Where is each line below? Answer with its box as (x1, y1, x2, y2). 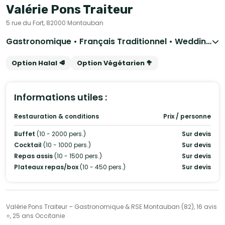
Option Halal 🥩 (12, 58, 66, 68)
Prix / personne (163, 112, 211, 121)
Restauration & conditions (14, 112, 99, 121)
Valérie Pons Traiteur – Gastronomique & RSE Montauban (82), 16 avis (6, 202, 217, 211)
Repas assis (14, 152, 54, 160)
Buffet (14, 130, 37, 138)
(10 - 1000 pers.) (43, 141, 91, 149)
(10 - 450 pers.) (80, 163, 126, 171)
